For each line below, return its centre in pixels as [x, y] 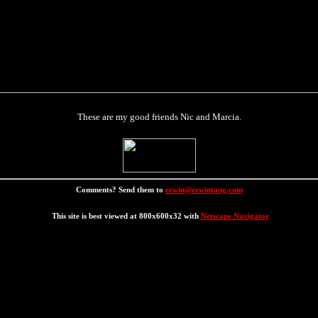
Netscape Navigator [235, 216]
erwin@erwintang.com [204, 190]
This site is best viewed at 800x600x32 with [126, 216]
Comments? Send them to [120, 190]
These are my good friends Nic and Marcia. [159, 117]
